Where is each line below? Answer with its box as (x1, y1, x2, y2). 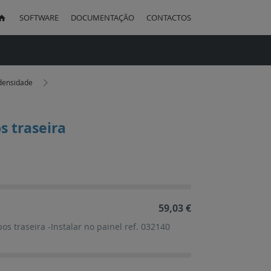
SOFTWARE (19, 12, 59, 23)
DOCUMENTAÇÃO (71, 12, 134, 23)
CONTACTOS (146, 12, 191, 23)
